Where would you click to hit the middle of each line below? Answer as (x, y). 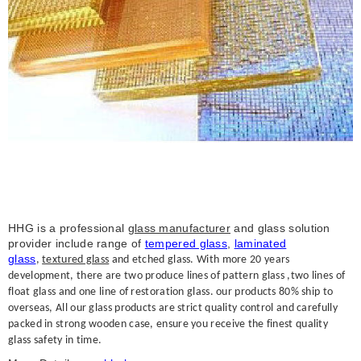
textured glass (76, 260)
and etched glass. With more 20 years (199, 260)
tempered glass (186, 244)
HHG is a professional (68, 228)
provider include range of (77, 244)
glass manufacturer (179, 228)
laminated (260, 244)
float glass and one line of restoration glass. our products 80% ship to (171, 293)
